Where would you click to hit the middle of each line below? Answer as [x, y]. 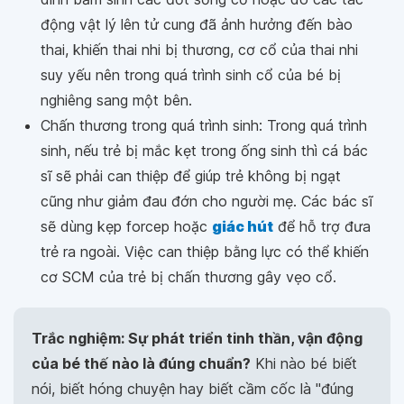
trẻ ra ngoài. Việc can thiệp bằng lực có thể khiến [205, 252]
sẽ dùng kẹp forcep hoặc [126, 226]
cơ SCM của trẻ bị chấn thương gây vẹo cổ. [188, 277]
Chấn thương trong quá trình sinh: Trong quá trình [204, 125]
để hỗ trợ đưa [322, 226]
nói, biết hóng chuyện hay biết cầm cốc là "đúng [193, 389]
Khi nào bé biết [304, 363]
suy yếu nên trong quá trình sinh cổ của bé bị [191, 75]
